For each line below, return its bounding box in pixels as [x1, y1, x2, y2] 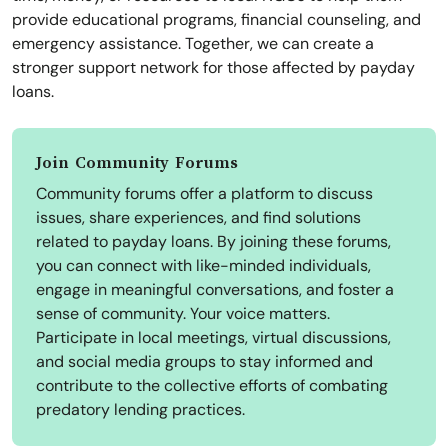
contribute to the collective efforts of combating [36, 375, 388, 397]
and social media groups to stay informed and [36, 351, 373, 373]
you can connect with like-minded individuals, [36, 255, 371, 277]
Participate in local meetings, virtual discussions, [36, 327, 391, 349]
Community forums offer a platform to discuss [36, 183, 373, 205]
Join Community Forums [36, 154, 238, 173]
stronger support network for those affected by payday [12, 57, 415, 79]
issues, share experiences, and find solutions [36, 207, 361, 229]
